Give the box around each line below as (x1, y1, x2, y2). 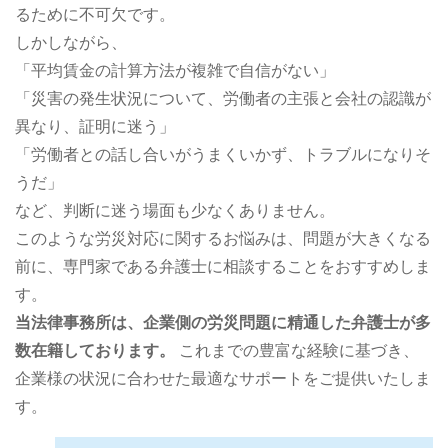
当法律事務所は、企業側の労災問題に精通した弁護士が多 (15, 314, 431, 332)
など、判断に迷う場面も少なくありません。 (15, 202, 335, 220)
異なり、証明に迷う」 (15, 118, 175, 136)
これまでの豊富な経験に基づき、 (175, 342, 419, 360)
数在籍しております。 (15, 342, 175, 360)
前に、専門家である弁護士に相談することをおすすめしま (15, 258, 431, 276)
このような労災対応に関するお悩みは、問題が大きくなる (15, 230, 431, 248)
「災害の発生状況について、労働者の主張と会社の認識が (15, 90, 431, 108)
